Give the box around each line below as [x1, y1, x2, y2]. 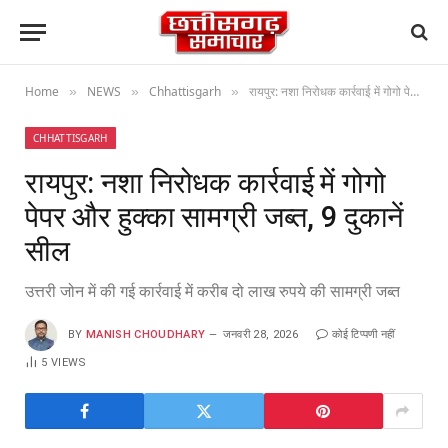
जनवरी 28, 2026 [222, 327, 298, 341]
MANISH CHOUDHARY [86, 327, 206, 341]
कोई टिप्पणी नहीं [332, 327, 395, 341]
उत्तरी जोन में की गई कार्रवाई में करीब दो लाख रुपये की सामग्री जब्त [25, 282, 400, 301]
